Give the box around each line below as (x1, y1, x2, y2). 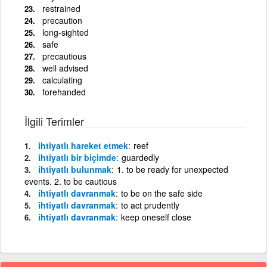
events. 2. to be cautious (24, 175, 117, 187)
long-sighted (42, 26, 89, 38)
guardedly (122, 151, 159, 163)
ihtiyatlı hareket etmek (38, 139, 128, 151)
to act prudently (121, 198, 179, 211)
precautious (42, 49, 86, 62)
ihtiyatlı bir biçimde (38, 151, 116, 163)
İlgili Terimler (24, 113, 84, 129)
